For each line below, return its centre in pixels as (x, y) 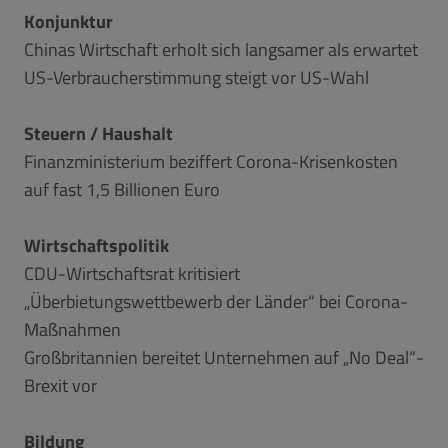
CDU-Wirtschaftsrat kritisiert (132, 273)
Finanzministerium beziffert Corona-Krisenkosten (211, 161)
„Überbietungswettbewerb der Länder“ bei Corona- (216, 301)
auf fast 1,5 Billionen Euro (122, 189)
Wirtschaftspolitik (96, 245)
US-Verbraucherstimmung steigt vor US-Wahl (196, 77)
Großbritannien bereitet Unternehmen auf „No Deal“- (224, 357)
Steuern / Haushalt (98, 133)
